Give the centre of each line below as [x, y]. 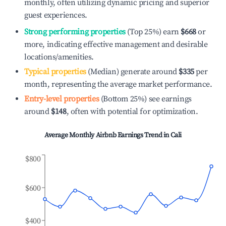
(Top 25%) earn [152, 32]
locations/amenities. [59, 57]
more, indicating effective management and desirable [116, 44]
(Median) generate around [131, 72]
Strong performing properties [75, 32]
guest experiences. [56, 15]
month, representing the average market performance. [118, 84]
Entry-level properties [62, 99]
